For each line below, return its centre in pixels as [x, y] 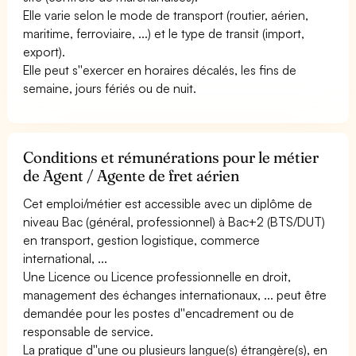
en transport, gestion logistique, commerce [142, 240]
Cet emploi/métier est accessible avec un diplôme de [168, 203]
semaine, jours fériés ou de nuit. [110, 88]
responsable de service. [89, 331]
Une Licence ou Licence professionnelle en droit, [157, 276]
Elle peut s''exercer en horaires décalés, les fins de [160, 70]
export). [44, 51]
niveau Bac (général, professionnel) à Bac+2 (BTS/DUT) [174, 221]
